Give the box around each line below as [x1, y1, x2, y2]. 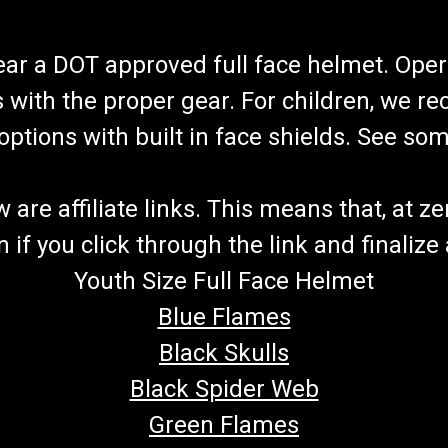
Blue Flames [157, 303, 291, 332]
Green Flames [149, 411, 299, 440]
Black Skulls [159, 339, 289, 368]
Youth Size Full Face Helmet [74, 267, 374, 296]
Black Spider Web [129, 375, 319, 404]
